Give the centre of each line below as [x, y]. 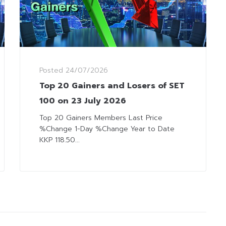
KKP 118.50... [60, 140]
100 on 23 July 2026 [83, 101]
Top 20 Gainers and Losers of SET [112, 86]
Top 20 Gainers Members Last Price [101, 118]
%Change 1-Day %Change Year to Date [107, 129]
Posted [52, 71]
